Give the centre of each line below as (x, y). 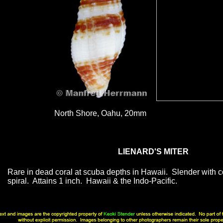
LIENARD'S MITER (153, 152)
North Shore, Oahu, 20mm (100, 113)
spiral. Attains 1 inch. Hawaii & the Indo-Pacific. (92, 181)
